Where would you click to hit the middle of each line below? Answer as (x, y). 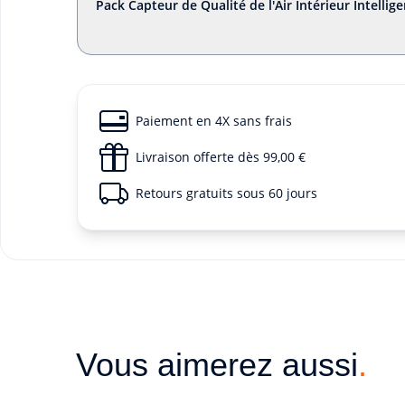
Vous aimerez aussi (217, 365)
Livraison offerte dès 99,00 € (220, 157)
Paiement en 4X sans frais (213, 121)
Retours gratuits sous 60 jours (226, 193)
